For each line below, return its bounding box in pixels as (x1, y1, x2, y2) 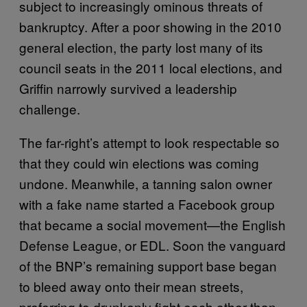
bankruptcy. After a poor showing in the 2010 (19, 17, 282, 36)
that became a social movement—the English (19, 215, 286, 234)
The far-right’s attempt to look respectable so (19, 133, 280, 151)
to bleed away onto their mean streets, (19, 277, 243, 295)
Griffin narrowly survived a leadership (19, 79, 237, 97)
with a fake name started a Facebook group (19, 195, 275, 213)
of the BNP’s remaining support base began (19, 256, 277, 275)
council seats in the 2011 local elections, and (19, 58, 282, 77)
